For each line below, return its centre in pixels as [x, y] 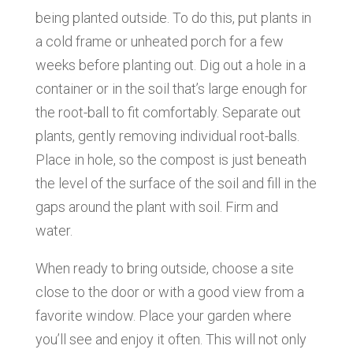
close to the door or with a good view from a [169, 292]
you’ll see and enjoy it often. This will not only [171, 339]
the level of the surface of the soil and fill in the [176, 183]
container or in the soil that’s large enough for [171, 88]
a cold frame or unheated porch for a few [159, 41]
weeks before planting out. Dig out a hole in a [170, 65]
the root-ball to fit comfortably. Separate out [168, 112]
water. [54, 230]
